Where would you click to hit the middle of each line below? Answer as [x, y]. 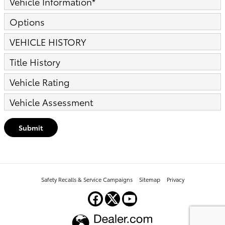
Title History [35, 62]
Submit [31, 127]
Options [27, 22]
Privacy [175, 179]
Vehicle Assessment [51, 102]
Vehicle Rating [40, 82]
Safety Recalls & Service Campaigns [87, 179]
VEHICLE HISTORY [48, 42]
